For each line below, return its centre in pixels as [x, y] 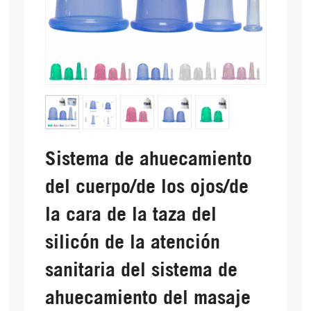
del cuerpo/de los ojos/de [146, 185]
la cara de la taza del [131, 212]
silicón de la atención [132, 240]
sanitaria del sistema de [141, 268]
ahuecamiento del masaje [148, 296]
